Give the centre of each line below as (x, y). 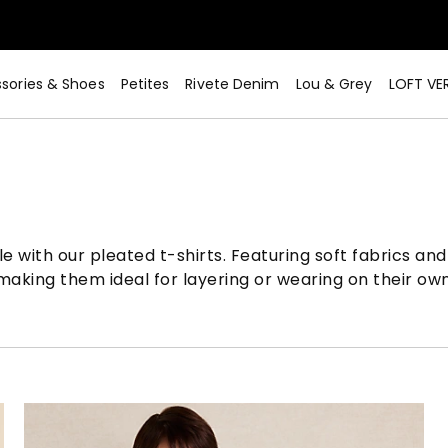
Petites (145, 84)
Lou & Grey (334, 84)
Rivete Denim (232, 84)
